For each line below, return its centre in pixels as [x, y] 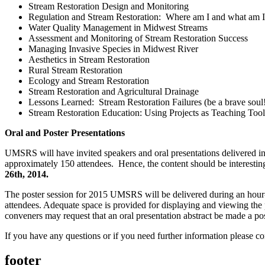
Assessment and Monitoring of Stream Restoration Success [138, 38]
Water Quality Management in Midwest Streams [118, 27]
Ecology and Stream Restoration [89, 80]
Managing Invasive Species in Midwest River [113, 49]
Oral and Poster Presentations [65, 132]
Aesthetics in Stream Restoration [89, 59]
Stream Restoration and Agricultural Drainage [114, 91]
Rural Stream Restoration [75, 70]
